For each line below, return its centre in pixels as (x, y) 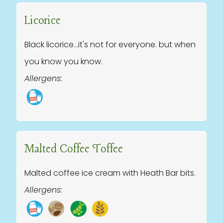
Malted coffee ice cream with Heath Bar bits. (110, 173)
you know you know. (63, 61)
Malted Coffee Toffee (74, 149)
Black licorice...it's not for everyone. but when (110, 45)
